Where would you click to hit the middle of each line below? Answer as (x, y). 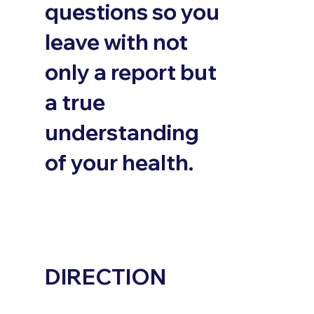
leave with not (116, 41)
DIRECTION (106, 276)
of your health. (119, 162)
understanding (122, 132)
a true (75, 102)
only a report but (130, 71)
